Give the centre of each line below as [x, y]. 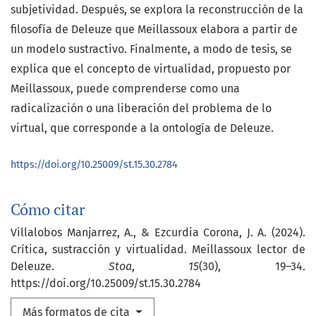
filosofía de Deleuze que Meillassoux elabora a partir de [154, 30]
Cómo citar [48, 210]
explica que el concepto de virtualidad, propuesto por [151, 69]
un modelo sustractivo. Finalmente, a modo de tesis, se [151, 49]
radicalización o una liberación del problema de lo [141, 109]
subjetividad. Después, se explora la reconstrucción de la [157, 10]
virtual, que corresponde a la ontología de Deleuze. [142, 128]
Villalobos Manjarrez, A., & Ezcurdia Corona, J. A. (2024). [158, 233]
